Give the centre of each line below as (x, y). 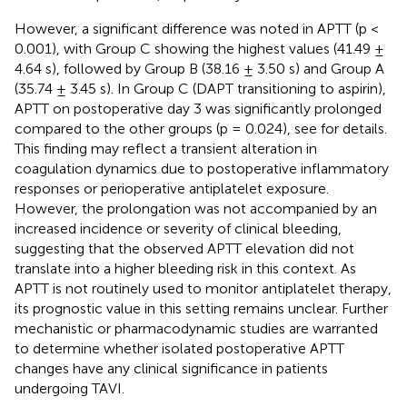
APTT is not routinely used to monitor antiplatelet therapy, (203, 289)
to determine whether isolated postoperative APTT (179, 349)
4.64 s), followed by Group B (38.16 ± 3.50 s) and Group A (199, 69)
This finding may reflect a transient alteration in (166, 149)
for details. (354, 129)
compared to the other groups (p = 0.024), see (168, 129)
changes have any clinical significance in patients (171, 369)
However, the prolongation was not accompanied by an (196, 209)
